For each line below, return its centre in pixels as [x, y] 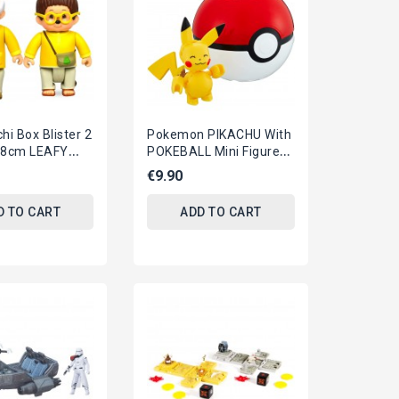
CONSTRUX [182, 186]
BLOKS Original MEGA [212, 169]
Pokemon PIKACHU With [220, 135]
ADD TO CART [221, 212]
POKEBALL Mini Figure [214, 152]
